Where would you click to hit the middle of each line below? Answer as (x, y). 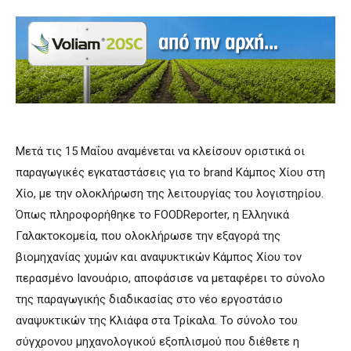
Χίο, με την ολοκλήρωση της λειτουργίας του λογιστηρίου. (170, 194)
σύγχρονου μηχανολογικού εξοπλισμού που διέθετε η (157, 342)
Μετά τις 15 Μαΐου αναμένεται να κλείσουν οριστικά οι (160, 152)
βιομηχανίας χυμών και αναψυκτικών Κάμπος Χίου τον (159, 257)
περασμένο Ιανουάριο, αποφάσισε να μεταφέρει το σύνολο (170, 279)
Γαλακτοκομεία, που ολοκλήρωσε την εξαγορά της (148, 236)
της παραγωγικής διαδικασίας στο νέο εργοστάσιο (149, 300)
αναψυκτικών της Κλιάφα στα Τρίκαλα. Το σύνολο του (157, 321)
